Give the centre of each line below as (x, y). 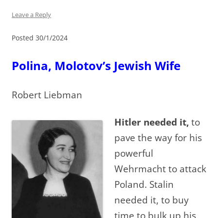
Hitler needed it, (152, 122)
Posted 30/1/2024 (40, 37)
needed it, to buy (152, 200)
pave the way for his (158, 137)
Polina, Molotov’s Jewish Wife (96, 65)
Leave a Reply (31, 14)
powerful (134, 153)
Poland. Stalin (144, 184)
